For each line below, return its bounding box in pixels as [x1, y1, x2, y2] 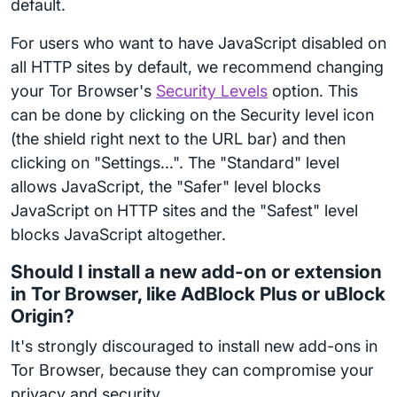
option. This [268, 82, 358, 100]
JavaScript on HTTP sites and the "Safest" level [11, 201, 358, 220]
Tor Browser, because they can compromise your [11, 361, 374, 379]
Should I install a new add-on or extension [11, 261, 382, 283]
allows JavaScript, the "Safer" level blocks [11, 177, 321, 196]
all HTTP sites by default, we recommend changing [11, 58, 384, 76]
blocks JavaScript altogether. [11, 225, 226, 244]
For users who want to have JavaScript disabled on [11, 34, 386, 52]
